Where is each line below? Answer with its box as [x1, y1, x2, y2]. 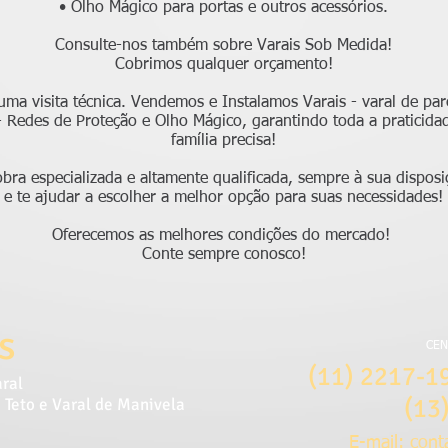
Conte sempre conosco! [141, 247, 306, 263]
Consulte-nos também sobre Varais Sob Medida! [55, 38, 392, 54]
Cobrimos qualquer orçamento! [114, 57, 333, 73]
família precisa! [171, 133, 276, 149]
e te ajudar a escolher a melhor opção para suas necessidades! [4, 190, 443, 206]
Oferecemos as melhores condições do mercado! [52, 228, 395, 244]
